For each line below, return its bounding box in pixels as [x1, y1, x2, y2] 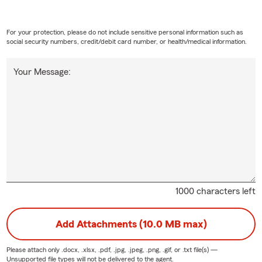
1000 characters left [175, 187, 256, 196]
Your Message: [13, 67, 71, 77]
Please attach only [6, 246, 61, 254]
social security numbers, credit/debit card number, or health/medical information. [6, 38, 247, 46]
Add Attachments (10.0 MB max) [55, 219, 207, 230]
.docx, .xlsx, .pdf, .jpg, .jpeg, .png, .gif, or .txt [61, 246, 192, 254]
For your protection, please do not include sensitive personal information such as [6, 29, 243, 36]
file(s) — [191, 246, 218, 254]
